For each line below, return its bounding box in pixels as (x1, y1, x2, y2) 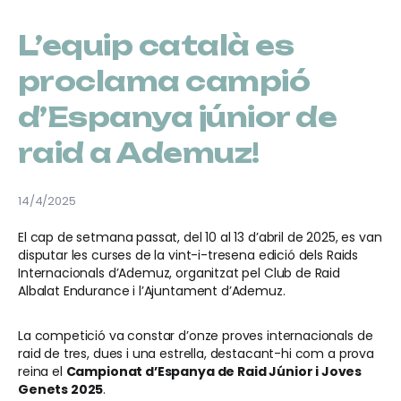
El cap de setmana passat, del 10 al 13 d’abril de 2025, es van (18, 228, 382, 246)
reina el (18, 363, 66, 380)
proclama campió (18, 64, 311, 98)
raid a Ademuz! (18, 136, 260, 169)
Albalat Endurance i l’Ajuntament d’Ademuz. (18, 282, 286, 300)
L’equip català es (18, 29, 294, 62)
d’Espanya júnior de (18, 100, 337, 133)
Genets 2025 (18, 380, 104, 398)
